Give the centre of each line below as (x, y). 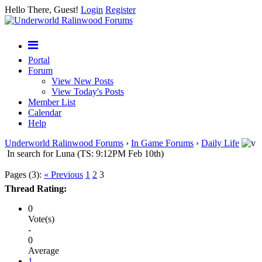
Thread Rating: (36, 189)
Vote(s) (41, 219)
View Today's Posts (88, 92)
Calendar (45, 113)
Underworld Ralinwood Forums (64, 143)
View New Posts (82, 81)
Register (120, 10)
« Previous (63, 175)
